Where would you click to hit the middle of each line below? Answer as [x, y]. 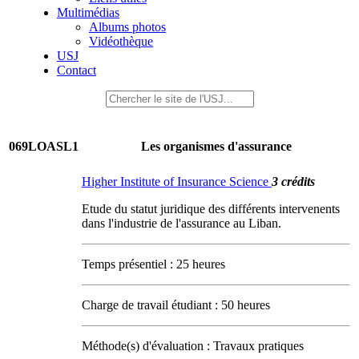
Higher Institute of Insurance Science [177, 182]
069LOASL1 [44, 146]
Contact [77, 70]
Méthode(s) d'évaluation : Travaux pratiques [193, 346]
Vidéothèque [121, 41]
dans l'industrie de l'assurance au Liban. [182, 223]
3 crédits [293, 182]
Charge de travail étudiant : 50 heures [176, 305]
